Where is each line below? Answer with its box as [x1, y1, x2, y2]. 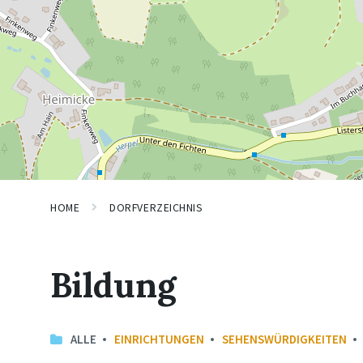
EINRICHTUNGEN [114, 331, 204, 347]
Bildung [50, 263, 176, 307]
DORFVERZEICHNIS [109, 200, 203, 215]
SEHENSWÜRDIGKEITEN [222, 331, 347, 347]
